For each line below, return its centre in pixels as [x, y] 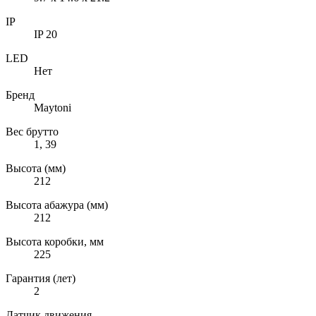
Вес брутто [32, 131]
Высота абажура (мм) [57, 205]
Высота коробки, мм [55, 241]
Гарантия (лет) [41, 278]
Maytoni [53, 107]
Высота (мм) [36, 168]
